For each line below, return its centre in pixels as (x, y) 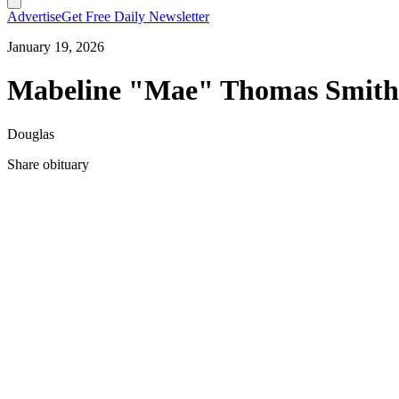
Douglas (31, 134)
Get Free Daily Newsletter (135, 16)
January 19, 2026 (56, 47)
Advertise (34, 16)
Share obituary (48, 164)
